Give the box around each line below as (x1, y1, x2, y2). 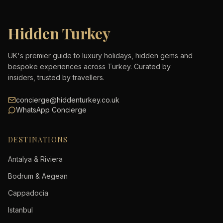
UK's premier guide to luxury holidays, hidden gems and (8, 51, 193, 60)
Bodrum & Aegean (8, 172, 68, 180)
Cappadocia (8, 189, 48, 197)
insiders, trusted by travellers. (8, 73, 105, 82)
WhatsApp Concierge (16, 106, 87, 114)
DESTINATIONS (8, 135, 68, 144)
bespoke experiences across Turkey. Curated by (8, 62, 171, 71)
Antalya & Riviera (8, 155, 63, 163)
